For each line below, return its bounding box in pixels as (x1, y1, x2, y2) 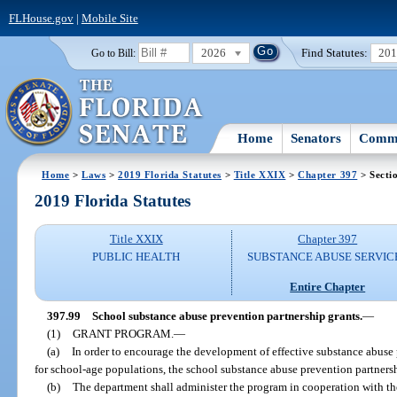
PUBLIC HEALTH (92, 250, 181, 264)
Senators (291, 130, 342, 145)
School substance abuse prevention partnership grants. (91, 308, 362, 323)
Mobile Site (81, 11, 138, 25)
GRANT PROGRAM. (72, 326, 174, 340)
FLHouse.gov (8, 11, 74, 25)
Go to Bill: (90, 47, 136, 58)
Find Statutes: (301, 45, 369, 59)
